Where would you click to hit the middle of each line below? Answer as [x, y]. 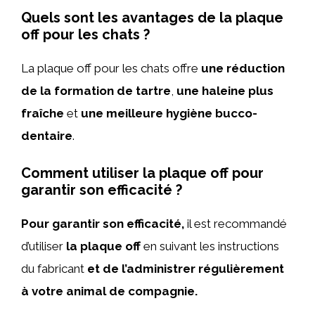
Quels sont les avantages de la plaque [152, 17]
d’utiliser [44, 246]
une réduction [243, 68]
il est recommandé [236, 224]
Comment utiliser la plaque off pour [142, 173]
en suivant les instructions [210, 246]
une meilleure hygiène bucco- [169, 113]
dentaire [47, 135]
